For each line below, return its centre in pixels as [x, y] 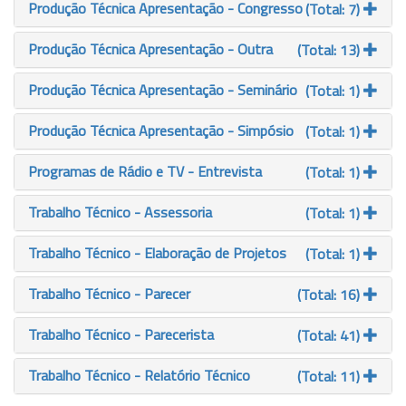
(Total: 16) [330, 295]
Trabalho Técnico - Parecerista [121, 334]
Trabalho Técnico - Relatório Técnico [139, 375]
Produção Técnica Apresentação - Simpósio [161, 130]
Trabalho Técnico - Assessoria [120, 212]
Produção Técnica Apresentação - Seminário [163, 90]
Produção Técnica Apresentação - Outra [150, 49]
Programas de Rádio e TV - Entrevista [145, 171]
